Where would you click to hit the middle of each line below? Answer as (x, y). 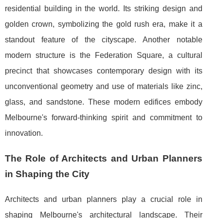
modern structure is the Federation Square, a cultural (104, 55)
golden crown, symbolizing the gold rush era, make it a (104, 24)
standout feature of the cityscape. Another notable (104, 39)
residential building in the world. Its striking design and (104, 8)
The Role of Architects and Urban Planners (104, 158)
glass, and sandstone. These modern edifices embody (104, 102)
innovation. (24, 133)
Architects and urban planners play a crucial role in (104, 199)
